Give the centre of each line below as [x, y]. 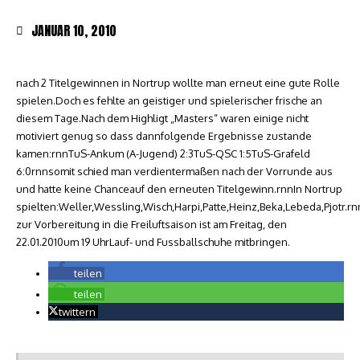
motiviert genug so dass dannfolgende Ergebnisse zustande [164, 136]
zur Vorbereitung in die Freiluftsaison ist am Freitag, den [151, 224]
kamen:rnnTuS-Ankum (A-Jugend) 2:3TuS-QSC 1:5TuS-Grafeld [163, 153]
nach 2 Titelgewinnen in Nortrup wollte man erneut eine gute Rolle [178, 83]
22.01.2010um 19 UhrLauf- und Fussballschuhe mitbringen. [153, 242]
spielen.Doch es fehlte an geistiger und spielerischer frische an [169, 100]
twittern [77, 312]
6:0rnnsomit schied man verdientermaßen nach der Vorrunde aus [174, 171]
